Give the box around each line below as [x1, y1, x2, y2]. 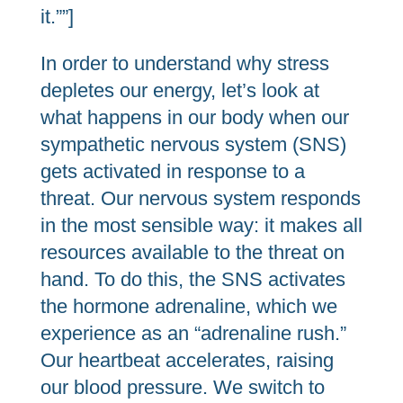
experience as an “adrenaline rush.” [40, 322, 346, 345]
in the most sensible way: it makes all [40, 214, 363, 237]
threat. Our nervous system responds [40, 187, 361, 210]
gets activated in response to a [40, 160, 305, 183]
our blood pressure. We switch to [40, 376, 325, 399]
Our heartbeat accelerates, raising [40, 349, 334, 372]
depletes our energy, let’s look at [40, 79, 319, 102]
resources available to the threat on [40, 241, 345, 264]
